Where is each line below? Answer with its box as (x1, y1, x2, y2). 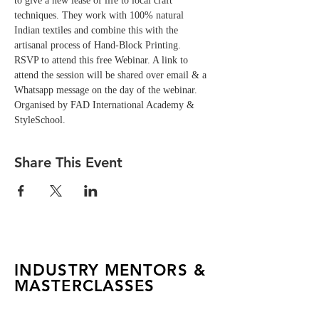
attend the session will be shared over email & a (14, 70, 209, 80)
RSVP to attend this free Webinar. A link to (14, 55, 191, 66)
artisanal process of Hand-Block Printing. (14, 40, 187, 51)
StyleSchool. (14, 115, 66, 125)
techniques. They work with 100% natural (14, 10, 187, 21)
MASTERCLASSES (14, 276, 155, 296)
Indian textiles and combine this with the (14, 25, 181, 36)
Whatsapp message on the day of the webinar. (14, 85, 200, 95)
